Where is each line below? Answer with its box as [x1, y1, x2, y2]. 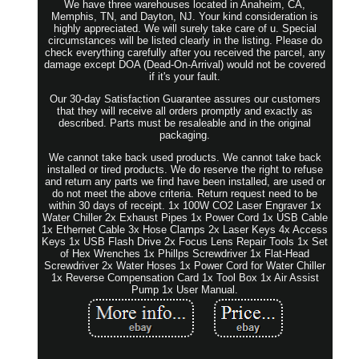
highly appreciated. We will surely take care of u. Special [53, 22, 317, 34]
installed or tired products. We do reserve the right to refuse [46, 163, 323, 175]
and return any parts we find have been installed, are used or [44, 175, 325, 188]
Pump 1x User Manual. [131, 283, 239, 296]
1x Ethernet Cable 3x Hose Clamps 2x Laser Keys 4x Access [42, 223, 329, 236]
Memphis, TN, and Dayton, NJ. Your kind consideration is [51, 10, 319, 22]
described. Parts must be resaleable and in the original [58, 116, 312, 129]
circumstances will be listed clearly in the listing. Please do [47, 34, 322, 46]
